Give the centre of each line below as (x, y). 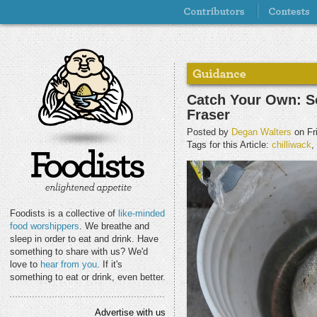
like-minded (142, 213)
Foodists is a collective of (64, 213)
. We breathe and (114, 226)
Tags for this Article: (229, 145)
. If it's (110, 264)
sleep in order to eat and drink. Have (84, 239)
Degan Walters (261, 132)
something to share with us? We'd (79, 252)
